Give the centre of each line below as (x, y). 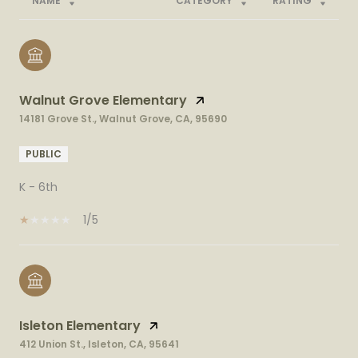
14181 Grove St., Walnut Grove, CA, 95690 (123, 118)
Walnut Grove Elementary (103, 100)
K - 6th (38, 187)
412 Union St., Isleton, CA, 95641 (99, 344)
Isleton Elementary (80, 325)
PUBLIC (44, 153)
